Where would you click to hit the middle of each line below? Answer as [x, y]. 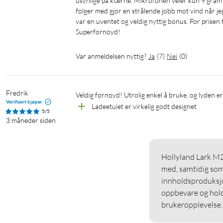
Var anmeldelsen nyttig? [111, 56]
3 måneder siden [31, 120]
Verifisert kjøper [24, 102]
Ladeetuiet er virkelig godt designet [144, 107]
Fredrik [17, 93]
